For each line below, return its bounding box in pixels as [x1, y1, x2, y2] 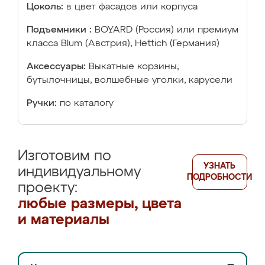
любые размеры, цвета [18, 197, 182, 211]
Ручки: [27, 99, 57, 108]
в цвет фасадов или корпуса [66, 2, 198, 12]
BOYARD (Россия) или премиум [95, 25, 238, 35]
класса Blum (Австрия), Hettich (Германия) [27, 39, 219, 49]
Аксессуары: [27, 62, 86, 72]
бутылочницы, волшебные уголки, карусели [27, 76, 232, 85]
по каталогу [60, 99, 114, 108]
